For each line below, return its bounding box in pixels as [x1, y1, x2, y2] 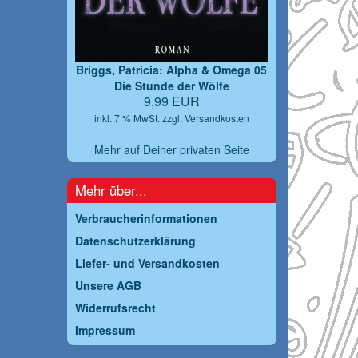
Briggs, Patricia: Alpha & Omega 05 [76, 62, 268, 78]
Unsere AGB [74, 277, 141, 294]
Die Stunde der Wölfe [113, 78, 229, 94]
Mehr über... [74, 181, 147, 201]
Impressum [74, 322, 135, 339]
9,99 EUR [143, 92, 200, 111]
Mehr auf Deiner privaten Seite [93, 141, 249, 158]
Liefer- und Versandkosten [74, 255, 220, 272]
